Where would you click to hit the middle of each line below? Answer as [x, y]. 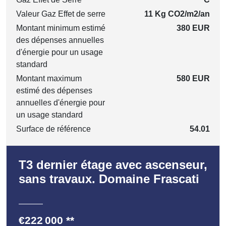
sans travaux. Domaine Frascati [109, 179]
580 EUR [193, 78]
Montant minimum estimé [61, 28]
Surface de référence [53, 129]
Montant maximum [49, 78]
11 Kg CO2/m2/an [177, 14]
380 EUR [193, 28]
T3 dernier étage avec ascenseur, [113, 164]
